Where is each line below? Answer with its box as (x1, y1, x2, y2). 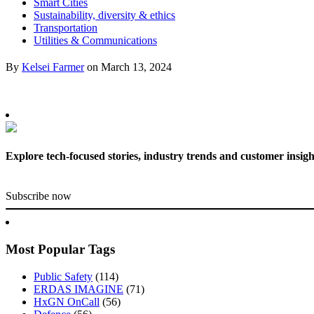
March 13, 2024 (101, 60, 172, 73)
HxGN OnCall (34, 295, 100, 308)
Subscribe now (6, 190, 71, 203)
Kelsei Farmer (22, 60, 84, 73)
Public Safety (34, 270, 93, 282)
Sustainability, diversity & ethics (34, 8, 175, 21)
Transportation (34, 21, 97, 34)
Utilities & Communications (34, 34, 157, 46)
